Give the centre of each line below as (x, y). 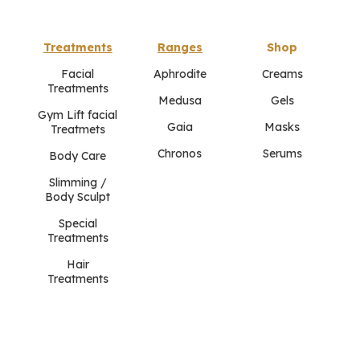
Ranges (180, 48)
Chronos (180, 154)
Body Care (78, 156)
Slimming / (78, 183)
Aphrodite (180, 74)
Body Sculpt (78, 197)
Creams (282, 74)
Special (78, 224)
